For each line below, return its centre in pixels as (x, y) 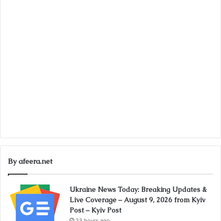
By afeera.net (30, 161)
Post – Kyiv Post (95, 210)
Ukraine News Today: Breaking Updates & (138, 190)
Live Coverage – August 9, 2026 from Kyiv (137, 200)
